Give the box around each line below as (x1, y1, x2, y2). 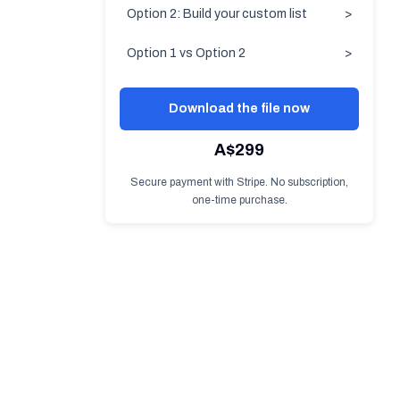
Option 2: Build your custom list (127, 7, 307, 21)
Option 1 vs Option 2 (127, 46, 246, 60)
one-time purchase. (191, 194, 287, 206)
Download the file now (169, 102, 310, 115)
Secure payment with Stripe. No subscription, (130, 176, 348, 188)
